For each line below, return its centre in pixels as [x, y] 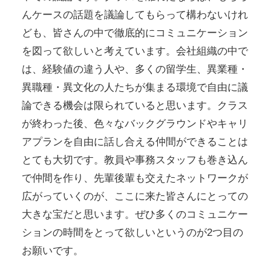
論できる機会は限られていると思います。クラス [135, 106]
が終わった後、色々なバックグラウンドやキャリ [135, 124]
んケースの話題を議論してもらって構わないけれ [135, 15]
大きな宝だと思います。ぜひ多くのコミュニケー [135, 214]
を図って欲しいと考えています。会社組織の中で [135, 51]
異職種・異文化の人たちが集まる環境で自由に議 [135, 87]
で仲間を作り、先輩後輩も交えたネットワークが [135, 178]
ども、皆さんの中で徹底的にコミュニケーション [135, 33]
